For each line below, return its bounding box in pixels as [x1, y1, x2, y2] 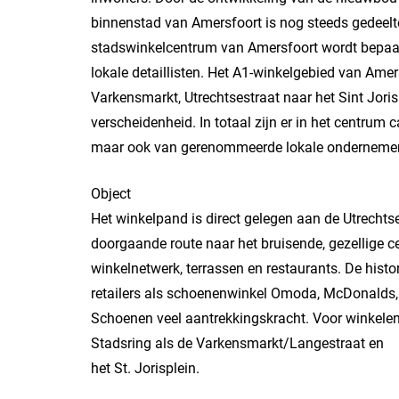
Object [91, 185, 131, 202]
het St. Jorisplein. [91, 360, 199, 377]
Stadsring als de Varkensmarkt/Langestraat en [91, 335, 384, 352]
